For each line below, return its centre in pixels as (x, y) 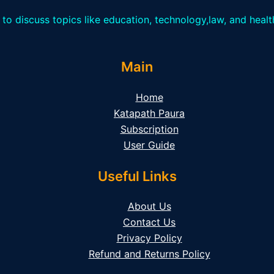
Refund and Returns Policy (149, 254)
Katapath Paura (149, 113)
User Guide (149, 145)
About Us (149, 206)
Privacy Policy (149, 238)
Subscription (149, 129)
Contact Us (149, 222)
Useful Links (137, 176)
